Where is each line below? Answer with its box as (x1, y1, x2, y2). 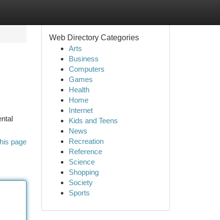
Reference (68, 147, 102, 156)
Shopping (68, 168, 99, 176)
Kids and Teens (68, 116, 118, 125)
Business (68, 55, 99, 63)
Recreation (68, 137, 104, 145)
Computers (68, 65, 105, 73)
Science (68, 158, 95, 166)
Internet (68, 106, 93, 114)
